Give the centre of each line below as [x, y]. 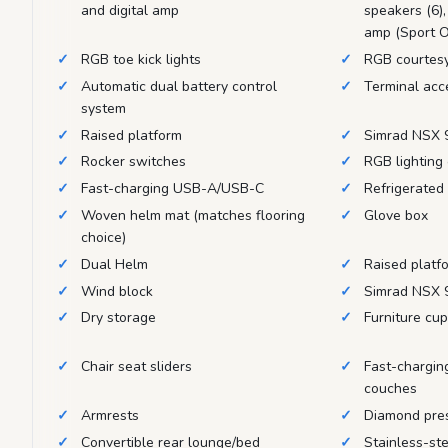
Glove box [396, 215]
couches [391, 389]
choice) [103, 237]
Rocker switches [133, 162]
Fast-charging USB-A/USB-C [172, 189]
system [103, 108]
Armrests [110, 415]
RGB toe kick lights [141, 59]
